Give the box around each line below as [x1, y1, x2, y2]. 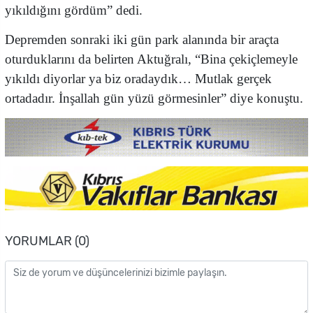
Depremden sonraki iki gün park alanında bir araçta [5, 31, 279, 47]
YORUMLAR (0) [5, 233, 89, 249]
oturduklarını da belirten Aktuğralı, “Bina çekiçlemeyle [5, 51, 298, 66]
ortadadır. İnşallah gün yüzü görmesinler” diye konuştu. [5, 90, 303, 105]
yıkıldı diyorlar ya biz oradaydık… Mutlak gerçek [5, 71, 272, 86]
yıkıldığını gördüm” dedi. [5, 2, 143, 17]
